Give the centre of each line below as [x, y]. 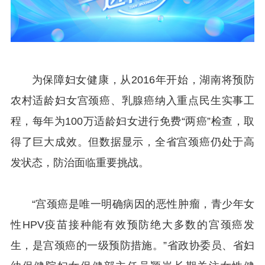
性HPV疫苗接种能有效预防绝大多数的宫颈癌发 [132, 224]
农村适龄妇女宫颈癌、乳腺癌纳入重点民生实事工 [132, 100]
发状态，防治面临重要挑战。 [80, 162]
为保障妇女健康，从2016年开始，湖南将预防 [143, 80]
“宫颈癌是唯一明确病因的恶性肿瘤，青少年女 [143, 204]
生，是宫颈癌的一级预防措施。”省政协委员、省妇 [132, 245]
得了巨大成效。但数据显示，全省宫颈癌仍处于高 [132, 142]
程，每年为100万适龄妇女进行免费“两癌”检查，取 [132, 121]
